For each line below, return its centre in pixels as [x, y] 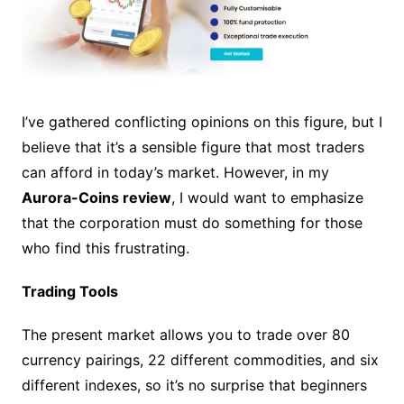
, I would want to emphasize [267, 197]
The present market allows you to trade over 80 [185, 334]
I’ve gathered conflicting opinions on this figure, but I [202, 121]
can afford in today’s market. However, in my [175, 172]
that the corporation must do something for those [192, 222]
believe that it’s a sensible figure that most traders [193, 147]
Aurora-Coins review [96, 197]
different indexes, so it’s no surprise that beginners [194, 385]
